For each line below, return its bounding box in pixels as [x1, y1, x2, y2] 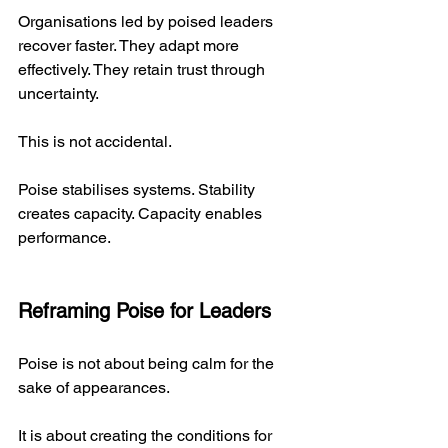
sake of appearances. [18, 377, 170, 397]
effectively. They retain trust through [18, 59, 269, 79]
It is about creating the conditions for [18, 425, 276, 445]
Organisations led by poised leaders [18, 11, 277, 31]
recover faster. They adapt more [18, 35, 243, 55]
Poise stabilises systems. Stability [18, 179, 259, 199]
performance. [18, 227, 111, 247]
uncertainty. [18, 83, 99, 103]
